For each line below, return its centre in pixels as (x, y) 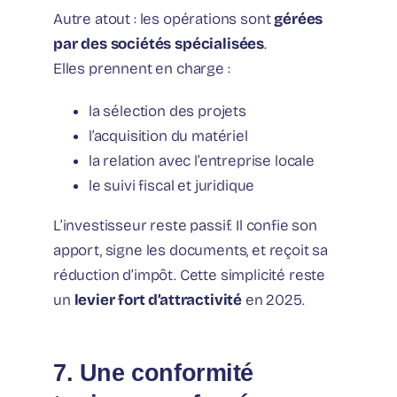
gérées (299, 19)
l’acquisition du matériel (168, 136)
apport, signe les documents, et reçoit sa (191, 250)
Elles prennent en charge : (142, 68)
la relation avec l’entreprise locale (202, 160)
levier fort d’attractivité (158, 300)
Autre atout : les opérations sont (164, 19)
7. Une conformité (154, 372)
